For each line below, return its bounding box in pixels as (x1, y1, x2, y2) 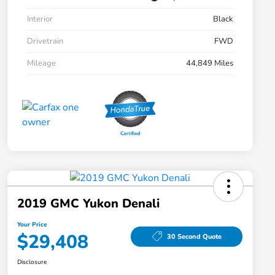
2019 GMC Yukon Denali (17, 195, 160, 212)
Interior (27, 14, 53, 25)
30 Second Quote (166, 231, 222, 241)
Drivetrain (27, 36, 63, 47)
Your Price (17, 220, 47, 230)
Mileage (27, 58, 56, 69)
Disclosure (17, 258, 47, 267)
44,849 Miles (186, 58, 233, 69)
